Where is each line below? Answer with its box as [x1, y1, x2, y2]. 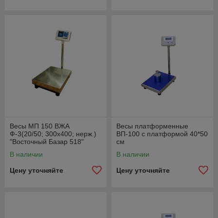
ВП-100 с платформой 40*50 [116, 129, 208, 138]
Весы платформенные [116, 122, 188, 130]
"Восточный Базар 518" [10, 137, 84, 145]
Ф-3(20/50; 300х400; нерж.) [10, 129, 96, 138]
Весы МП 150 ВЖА [10, 122, 70, 130]
